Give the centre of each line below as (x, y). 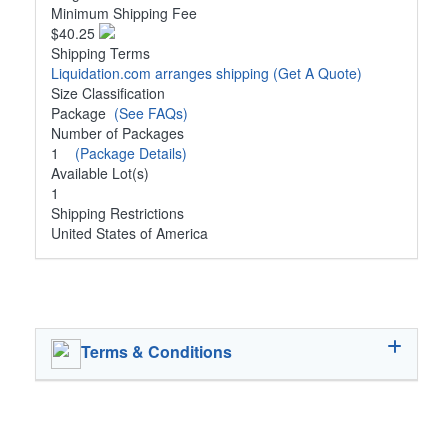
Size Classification (108, 93)
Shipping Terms (100, 53)
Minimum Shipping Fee (124, 13)
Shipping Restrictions (117, 213)
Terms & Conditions (156, 352)
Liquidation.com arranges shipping (162, 73)
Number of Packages (117, 133)
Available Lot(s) (100, 173)
